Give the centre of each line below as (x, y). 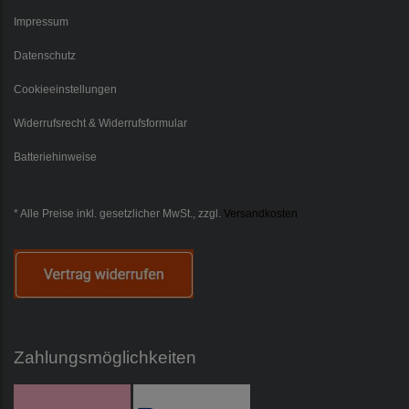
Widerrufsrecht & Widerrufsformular (100, 123)
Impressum (41, 22)
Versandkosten (261, 214)
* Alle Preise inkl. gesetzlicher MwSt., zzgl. (117, 214)
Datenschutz (45, 56)
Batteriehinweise (55, 157)
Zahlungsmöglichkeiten (105, 358)
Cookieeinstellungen (65, 89)
